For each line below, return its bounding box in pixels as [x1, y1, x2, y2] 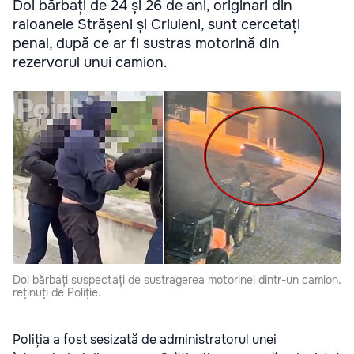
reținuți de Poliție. [13, 284, 101, 299]
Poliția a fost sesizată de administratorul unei [13, 330, 277, 348]
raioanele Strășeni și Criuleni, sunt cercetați [13, 16, 300, 34]
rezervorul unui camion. [13, 54, 168, 72]
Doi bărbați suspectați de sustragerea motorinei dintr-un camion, [13, 272, 341, 287]
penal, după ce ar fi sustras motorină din [13, 35, 280, 53]
